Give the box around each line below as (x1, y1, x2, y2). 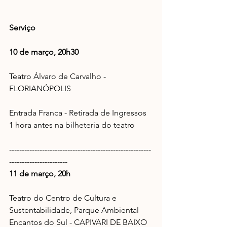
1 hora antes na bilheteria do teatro (9, 120, 135, 130)
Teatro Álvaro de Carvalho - (9, 71, 108, 82)
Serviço (9, 23, 35, 33)
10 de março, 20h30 (9, 47, 79, 57)
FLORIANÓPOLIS (9, 84, 71, 94)
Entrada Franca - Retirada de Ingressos (9, 108, 148, 118)
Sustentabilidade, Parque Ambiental (9, 205, 141, 215)
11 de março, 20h (9, 169, 70, 179)
